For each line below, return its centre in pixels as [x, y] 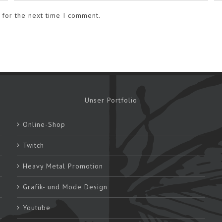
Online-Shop [44, 125]
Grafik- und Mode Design [65, 187]
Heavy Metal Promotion [63, 166]
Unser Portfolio [111, 100]
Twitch [33, 145]
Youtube [37, 208]
